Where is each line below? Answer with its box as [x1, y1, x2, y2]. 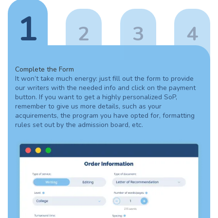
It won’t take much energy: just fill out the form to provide [15, 74, 194, 84]
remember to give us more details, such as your [15, 102, 162, 111]
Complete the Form [15, 65, 74, 74]
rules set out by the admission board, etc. [15, 120, 143, 130]
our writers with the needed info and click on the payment [15, 83, 196, 93]
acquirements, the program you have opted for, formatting [15, 111, 195, 121]
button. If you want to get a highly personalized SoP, [15, 92, 177, 102]
